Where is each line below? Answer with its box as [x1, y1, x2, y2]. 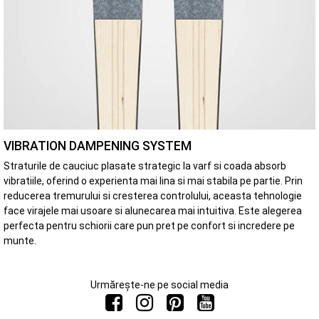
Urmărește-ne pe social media [90, 278, 229, 291]
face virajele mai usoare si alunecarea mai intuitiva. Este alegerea [4, 204, 302, 216]
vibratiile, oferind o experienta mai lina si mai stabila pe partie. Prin [4, 174, 303, 187]
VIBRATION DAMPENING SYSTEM [4, 138, 192, 153]
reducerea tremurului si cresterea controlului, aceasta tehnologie [4, 189, 302, 202]
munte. [4, 234, 36, 246]
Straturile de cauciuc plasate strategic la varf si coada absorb [4, 159, 286, 172]
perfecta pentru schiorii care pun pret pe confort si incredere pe [4, 219, 295, 231]
